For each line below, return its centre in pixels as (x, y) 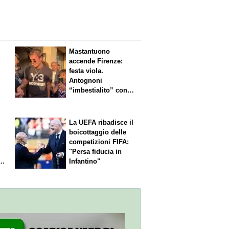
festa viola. (86, 71)
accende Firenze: (96, 61)
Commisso (86, 100)
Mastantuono (90, 52)
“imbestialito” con (98, 90)
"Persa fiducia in (96, 151)
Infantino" (85, 161)
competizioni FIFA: (99, 142)
